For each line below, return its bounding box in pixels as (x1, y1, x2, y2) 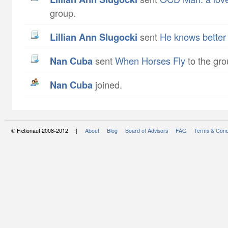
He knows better (160, 30, 226, 43)
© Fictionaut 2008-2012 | (11, 127, 85, 134)
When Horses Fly (115, 54, 185, 67)
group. (50, 6, 76, 19)
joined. (93, 78, 122, 91)
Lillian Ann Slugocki (55, 30, 137, 44)
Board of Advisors (125, 127, 168, 134)
